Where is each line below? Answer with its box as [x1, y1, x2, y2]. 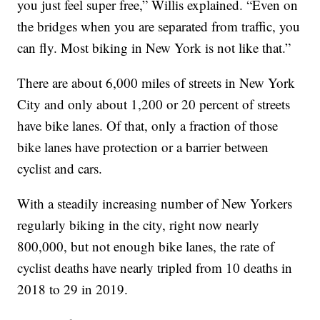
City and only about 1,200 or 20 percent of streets [17, 95, 291, 114]
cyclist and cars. [17, 159, 103, 178]
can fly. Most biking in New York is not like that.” [17, 39, 291, 57]
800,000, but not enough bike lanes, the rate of [17, 237, 275, 256]
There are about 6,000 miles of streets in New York [17, 74, 296, 92]
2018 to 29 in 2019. [17, 280, 129, 299]
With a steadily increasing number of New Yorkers [17, 194, 293, 213]
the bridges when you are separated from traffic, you [17, 17, 301, 36]
